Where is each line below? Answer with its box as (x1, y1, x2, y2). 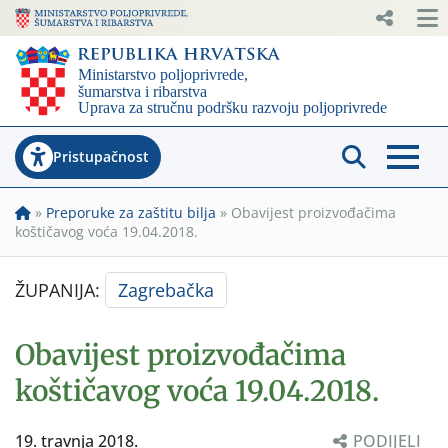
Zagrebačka (118, 277, 214, 302)
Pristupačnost (53, 146, 149, 166)
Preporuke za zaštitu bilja (46, 202, 216, 222)
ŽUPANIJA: (15, 277, 105, 302)
